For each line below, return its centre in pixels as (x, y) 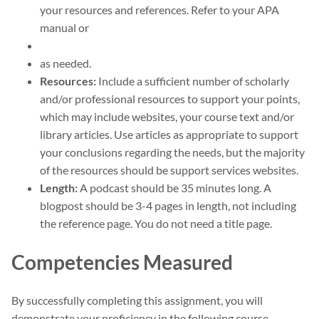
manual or (64, 28)
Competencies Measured (122, 262)
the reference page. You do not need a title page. (156, 224)
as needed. (66, 63)
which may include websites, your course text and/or (167, 117)
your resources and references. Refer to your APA (159, 10)
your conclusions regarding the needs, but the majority (172, 152)
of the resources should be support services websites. (169, 170)
